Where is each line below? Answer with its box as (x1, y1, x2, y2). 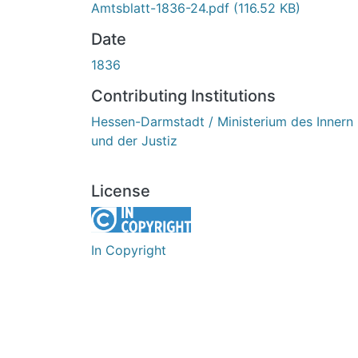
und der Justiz (91, 132, 177, 149)
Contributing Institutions (91, 86, 276, 105)
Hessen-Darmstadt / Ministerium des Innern (91, 113, 353, 129)
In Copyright (91, 241, 166, 258)
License (91, 181, 150, 201)
